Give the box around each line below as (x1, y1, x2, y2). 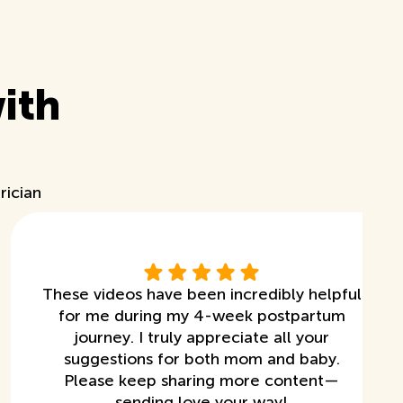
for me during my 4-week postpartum (58, 305, 345, 326)
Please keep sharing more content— (64, 370, 340, 390)
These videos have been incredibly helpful (41, 283, 362, 304)
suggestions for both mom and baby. (63, 348, 340, 369)
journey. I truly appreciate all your (74, 327, 330, 347)
